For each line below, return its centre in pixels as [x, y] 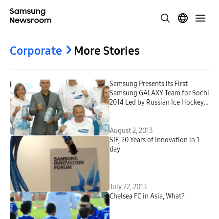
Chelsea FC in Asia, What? [147, 196]
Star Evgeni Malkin [138, 112]
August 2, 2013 [131, 131]
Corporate [36, 51]
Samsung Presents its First [149, 84]
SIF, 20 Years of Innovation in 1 [154, 140]
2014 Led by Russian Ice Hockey [117, 102]
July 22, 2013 [128, 187]
